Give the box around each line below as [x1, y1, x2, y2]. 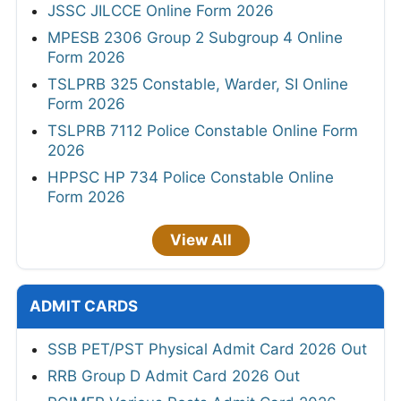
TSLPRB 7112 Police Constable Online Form [47, 122, 358, 141]
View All [169, 231, 232, 250]
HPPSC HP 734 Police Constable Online [47, 168, 334, 187]
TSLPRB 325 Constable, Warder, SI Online [47, 75, 348, 94]
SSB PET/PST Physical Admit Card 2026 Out [47, 340, 367, 359]
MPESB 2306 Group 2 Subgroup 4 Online [47, 29, 343, 47]
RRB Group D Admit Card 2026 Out [47, 367, 300, 386]
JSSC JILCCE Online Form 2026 [47, 2, 274, 21]
